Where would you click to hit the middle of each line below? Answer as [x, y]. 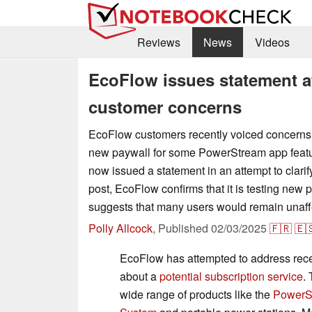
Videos [272, 42]
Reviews [158, 42]
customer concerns [165, 106]
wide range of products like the [196, 294]
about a [140, 276]
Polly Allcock [120, 228]
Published [185, 228]
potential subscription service [231, 276]
